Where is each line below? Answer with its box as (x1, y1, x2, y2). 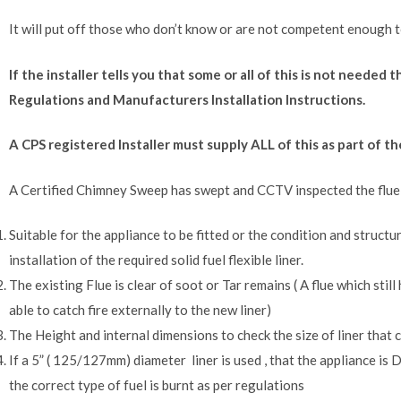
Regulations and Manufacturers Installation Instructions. (9, 90, 365, 107)
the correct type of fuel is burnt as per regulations (9, 377, 304, 394)
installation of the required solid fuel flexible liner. (9, 252, 303, 269)
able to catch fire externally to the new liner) (9, 302, 271, 319)
